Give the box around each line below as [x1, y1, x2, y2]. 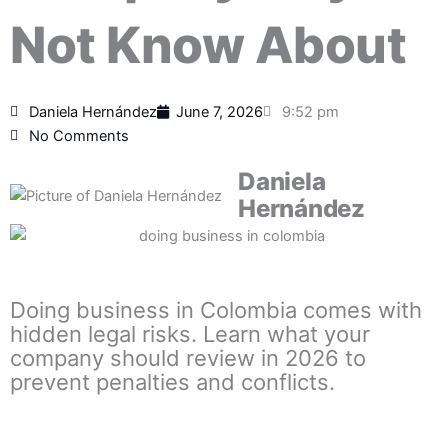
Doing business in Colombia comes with [10, 297, 422, 324]
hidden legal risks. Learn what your [10, 321, 370, 348]
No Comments [29, 127, 129, 146]
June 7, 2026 [176, 103, 263, 122]
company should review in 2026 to [10, 345, 366, 372]
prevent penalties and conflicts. [10, 369, 335, 396]
